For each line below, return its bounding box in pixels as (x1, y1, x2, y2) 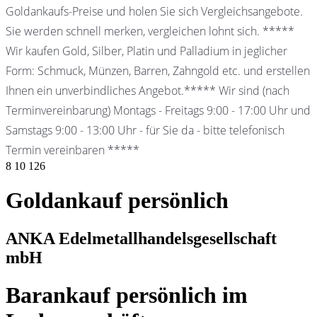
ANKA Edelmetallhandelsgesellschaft (6, 229, 277, 248)
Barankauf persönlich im (6, 282, 248, 309)
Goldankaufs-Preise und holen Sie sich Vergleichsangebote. (6, 3, 303, 19)
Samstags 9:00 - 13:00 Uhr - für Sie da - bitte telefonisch (6, 122, 284, 138)
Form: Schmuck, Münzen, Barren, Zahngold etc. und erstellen (6, 62, 310, 79)
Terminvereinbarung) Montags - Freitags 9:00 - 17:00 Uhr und (6, 102, 311, 118)
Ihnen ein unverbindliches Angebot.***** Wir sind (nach (6, 82, 289, 98)
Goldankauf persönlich (6, 188, 229, 214)
